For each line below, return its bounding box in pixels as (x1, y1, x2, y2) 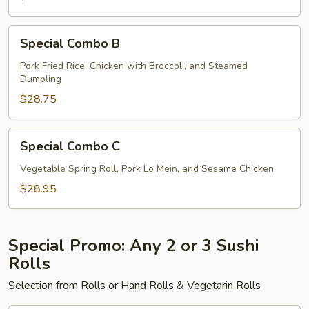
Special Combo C (20, 137, 120, 154)
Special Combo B (20, 34, 120, 52)
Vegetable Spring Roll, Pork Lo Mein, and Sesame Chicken (20, 161, 274, 175)
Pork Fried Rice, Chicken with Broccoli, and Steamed (20, 59, 248, 72)
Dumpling (20, 72, 61, 86)
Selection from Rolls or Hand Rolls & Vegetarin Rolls (8, 277, 261, 293)
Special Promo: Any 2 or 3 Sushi (8, 234, 259, 257)
